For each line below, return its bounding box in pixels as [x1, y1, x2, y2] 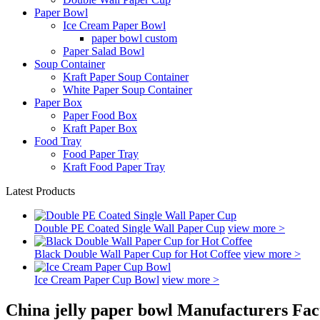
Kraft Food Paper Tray [63, 161, 165, 173]
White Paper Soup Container [63, 84, 192, 96]
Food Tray [34, 135, 81, 147]
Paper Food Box [63, 109, 137, 121]
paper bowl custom [91, 32, 177, 44]
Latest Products [6, 185, 75, 197]
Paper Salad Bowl [63, 45, 144, 57]
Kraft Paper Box [63, 122, 137, 134]
